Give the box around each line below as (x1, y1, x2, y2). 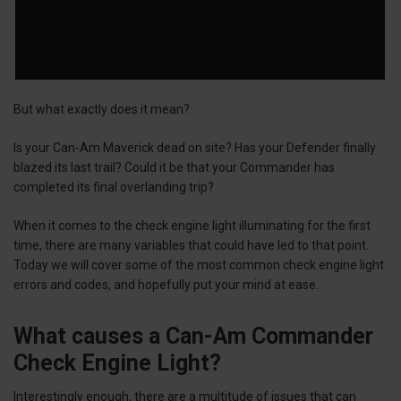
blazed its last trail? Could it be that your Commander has (13, 159, 335, 175)
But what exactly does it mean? (13, 101, 190, 116)
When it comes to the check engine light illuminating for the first (13, 218, 371, 233)
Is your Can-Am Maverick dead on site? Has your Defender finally (13, 140, 376, 155)
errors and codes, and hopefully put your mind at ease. (13, 277, 319, 292)
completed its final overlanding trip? (13, 179, 214, 194)
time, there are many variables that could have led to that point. (13, 237, 369, 252)
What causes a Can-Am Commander (13, 322, 373, 349)
